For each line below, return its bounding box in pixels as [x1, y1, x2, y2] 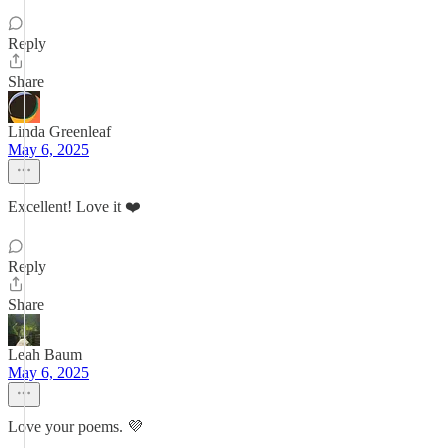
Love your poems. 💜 [8, 418, 143, 435]
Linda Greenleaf [8, 123, 111, 140]
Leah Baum [8, 346, 82, 363]
